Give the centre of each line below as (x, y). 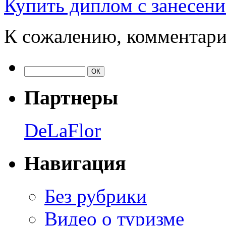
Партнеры (71, 98)
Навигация (75, 163)
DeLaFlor (63, 131)
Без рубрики (96, 196)
